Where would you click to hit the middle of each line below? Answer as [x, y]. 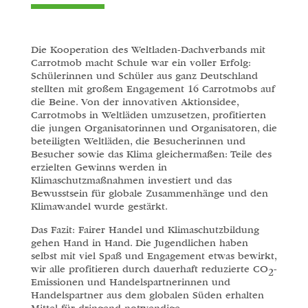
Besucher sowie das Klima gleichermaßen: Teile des [151, 155]
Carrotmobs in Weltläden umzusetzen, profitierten [148, 115]
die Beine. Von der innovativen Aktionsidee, [134, 102]
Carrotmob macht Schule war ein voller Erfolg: [141, 63]
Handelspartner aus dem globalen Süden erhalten [147, 296]
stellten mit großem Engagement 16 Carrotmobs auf [153, 89]
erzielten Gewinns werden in [99, 168]
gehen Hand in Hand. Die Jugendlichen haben [139, 243]
